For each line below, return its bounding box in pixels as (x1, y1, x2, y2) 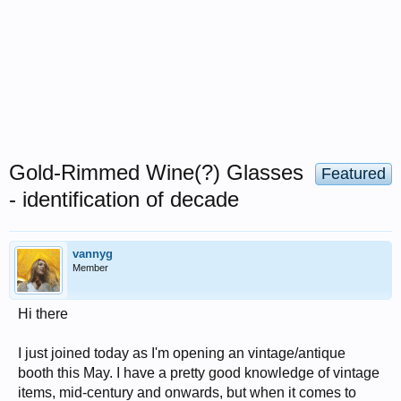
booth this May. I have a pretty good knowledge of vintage (18, 365, 380, 380)
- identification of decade (9, 187, 239, 211)
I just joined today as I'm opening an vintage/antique (18, 346, 346, 361)
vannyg (73, 247, 113, 260)
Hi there (18, 306, 68, 321)
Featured (321, 165, 386, 183)
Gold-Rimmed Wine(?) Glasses (9, 160, 303, 184)
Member (73, 262, 108, 273)
